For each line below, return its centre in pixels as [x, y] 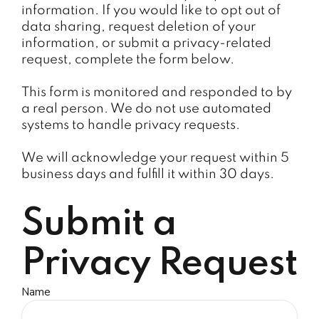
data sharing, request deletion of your [138, 27]
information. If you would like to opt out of [151, 10]
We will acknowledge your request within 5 [155, 158]
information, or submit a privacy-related [146, 43]
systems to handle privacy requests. [131, 125]
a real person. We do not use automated [146, 109]
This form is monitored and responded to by [157, 92]
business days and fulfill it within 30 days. [148, 174]
